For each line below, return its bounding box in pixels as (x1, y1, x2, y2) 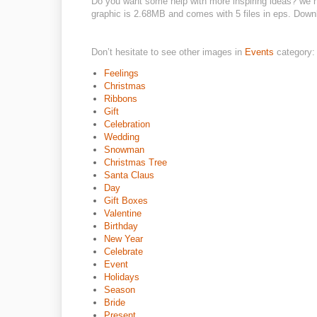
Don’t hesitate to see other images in (91, 47, 245, 57)
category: (277, 47, 315, 57)
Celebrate (104, 246, 143, 257)
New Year (104, 234, 143, 244)
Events (245, 47, 277, 57)
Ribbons (104, 93, 137, 104)
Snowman (104, 144, 144, 155)
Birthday (104, 221, 138, 231)
